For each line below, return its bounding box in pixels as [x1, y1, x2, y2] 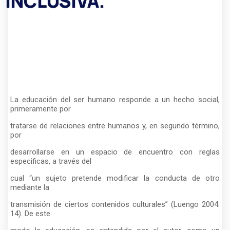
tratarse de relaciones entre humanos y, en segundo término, [10, 121, 220, 130]
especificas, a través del [10, 156, 91, 166]
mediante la [10, 182, 49, 192]
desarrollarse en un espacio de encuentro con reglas [10, 147, 220, 157]
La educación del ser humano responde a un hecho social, [10, 94, 220, 104]
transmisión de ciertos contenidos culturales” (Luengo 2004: [10, 199, 220, 209]
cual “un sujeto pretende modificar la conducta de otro [10, 173, 220, 183]
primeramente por [10, 104, 71, 113]
